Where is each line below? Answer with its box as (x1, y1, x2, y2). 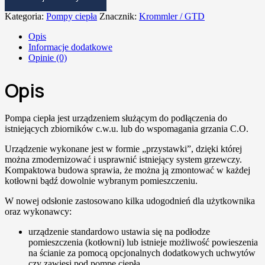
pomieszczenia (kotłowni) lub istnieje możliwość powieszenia (28, 237, 258, 247)
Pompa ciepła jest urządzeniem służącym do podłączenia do (5, 112, 227, 123)
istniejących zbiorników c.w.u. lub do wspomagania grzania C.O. (5, 123, 248, 134)
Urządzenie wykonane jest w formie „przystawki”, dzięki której (5, 143, 242, 154)
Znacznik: (99, 11, 139, 22)
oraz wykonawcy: (5, 206, 72, 216)
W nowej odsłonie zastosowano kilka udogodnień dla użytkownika (5, 195, 255, 206)
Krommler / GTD (139, 11, 205, 22)
